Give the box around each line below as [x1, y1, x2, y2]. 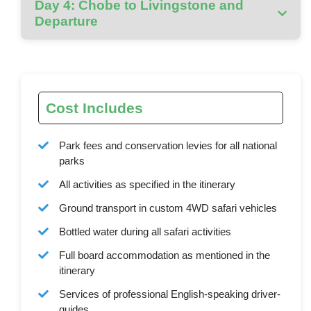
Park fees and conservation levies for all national [59, 139, 278, 151]
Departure [35, 14, 99, 29]
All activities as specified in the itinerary [59, 178, 236, 190]
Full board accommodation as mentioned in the [59, 249, 271, 261]
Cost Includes [46, 99, 144, 116]
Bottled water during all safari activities [59, 225, 232, 237]
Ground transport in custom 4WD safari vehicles [59, 201, 278, 214]
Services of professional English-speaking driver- [59, 287, 281, 300]
